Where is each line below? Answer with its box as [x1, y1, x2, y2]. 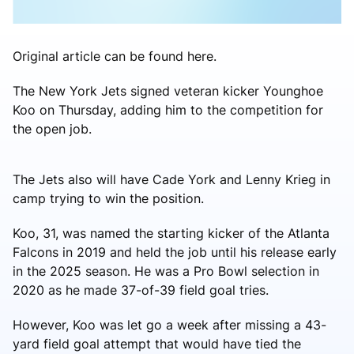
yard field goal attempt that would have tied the [13, 335, 301, 352]
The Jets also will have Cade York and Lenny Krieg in [13, 171, 330, 187]
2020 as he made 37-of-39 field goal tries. [13, 281, 269, 298]
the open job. [13, 120, 92, 137]
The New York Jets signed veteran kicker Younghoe [13, 82, 323, 99]
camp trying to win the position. [13, 190, 204, 206]
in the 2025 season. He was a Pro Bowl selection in [13, 262, 319, 279]
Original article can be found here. [13, 47, 217, 64]
